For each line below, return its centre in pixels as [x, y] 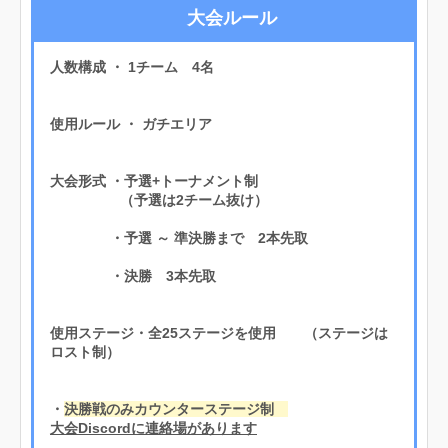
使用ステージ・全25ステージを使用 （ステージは [219, 332]
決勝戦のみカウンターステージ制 [176, 408]
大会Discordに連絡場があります [153, 427]
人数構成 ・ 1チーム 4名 [132, 66]
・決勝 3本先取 [133, 275]
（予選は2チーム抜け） [159, 199]
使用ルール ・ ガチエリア [131, 123]
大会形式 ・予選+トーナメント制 [154, 180]
